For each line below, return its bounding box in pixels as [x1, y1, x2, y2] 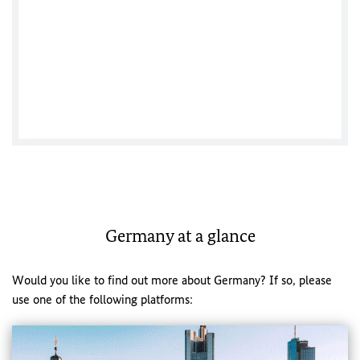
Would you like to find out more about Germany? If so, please [12, 272, 332, 288]
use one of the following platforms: [12, 291, 193, 307]
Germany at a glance [104, 224, 256, 247]
